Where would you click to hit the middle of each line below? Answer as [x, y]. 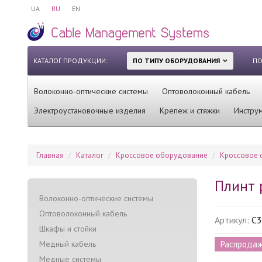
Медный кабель [68, 244]
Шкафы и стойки [68, 228]
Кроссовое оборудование [162, 155]
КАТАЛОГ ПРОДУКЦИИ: [70, 60]
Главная [50, 155]
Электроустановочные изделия [90, 110]
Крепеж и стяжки [190, 110]
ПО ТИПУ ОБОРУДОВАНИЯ [176, 60]
